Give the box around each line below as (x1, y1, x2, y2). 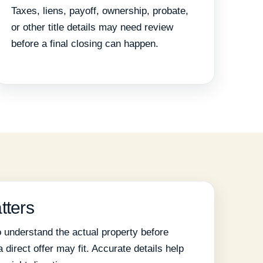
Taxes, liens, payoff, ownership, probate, (11, 5, 188, 17)
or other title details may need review (11, 22, 173, 33)
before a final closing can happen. (11, 38, 159, 50)
